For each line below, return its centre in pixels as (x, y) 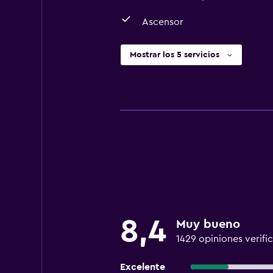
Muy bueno (208, 224)
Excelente (142, 267)
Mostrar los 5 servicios (174, 55)
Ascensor (162, 22)
